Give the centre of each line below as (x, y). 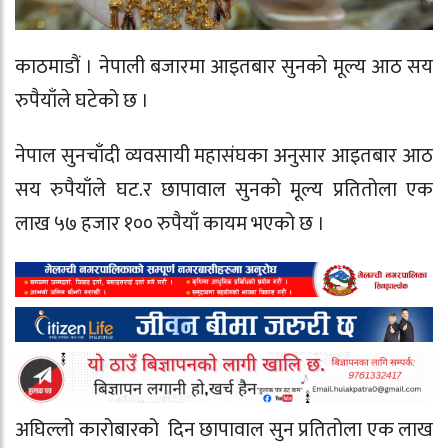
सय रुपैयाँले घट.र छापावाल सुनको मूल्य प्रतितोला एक (224, 190)
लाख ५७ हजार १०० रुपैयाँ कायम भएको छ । (170, 224)
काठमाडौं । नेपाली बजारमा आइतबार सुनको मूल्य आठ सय (224, 67)
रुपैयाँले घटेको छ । (82, 101)
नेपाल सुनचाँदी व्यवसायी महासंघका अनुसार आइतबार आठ (224, 156)
